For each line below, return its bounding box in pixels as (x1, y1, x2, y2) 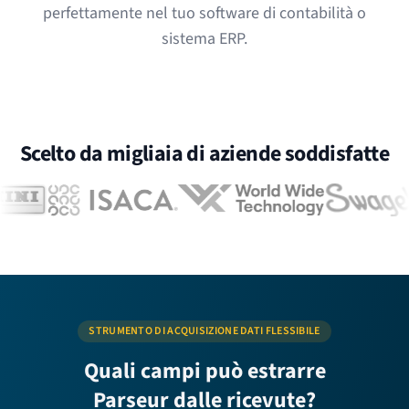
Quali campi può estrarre (83, 355, 326, 387)
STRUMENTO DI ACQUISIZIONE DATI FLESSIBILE (89, 323, 320, 339)
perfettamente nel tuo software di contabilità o (43, 2, 366, 25)
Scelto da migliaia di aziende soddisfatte (19, 138, 390, 170)
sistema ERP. (162, 27, 247, 50)
